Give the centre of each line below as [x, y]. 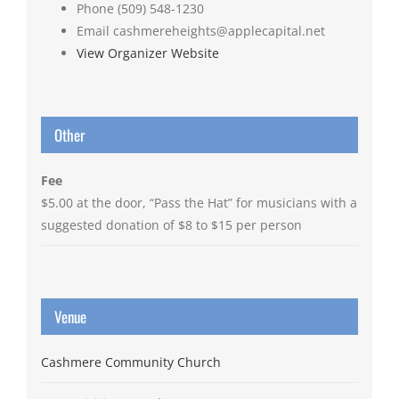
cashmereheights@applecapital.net [219, 31]
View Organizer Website [147, 53]
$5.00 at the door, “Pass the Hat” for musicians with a [199, 203]
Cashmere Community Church [130, 362]
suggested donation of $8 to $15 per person [171, 225]
